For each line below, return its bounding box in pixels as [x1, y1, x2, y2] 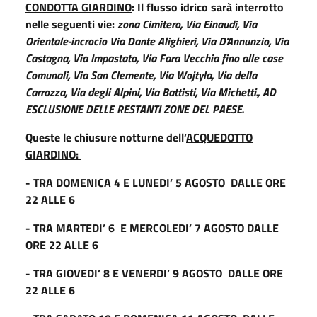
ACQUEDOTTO [186, 128, 253, 146]
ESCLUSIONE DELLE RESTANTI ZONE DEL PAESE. [25, 100, 243, 117]
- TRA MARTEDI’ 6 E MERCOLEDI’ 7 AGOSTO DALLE [25, 219, 279, 236]
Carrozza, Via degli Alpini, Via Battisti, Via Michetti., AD [25, 83, 276, 100]
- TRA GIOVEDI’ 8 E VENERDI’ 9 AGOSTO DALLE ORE [25, 264, 283, 282]
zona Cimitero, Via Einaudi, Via [117, 15, 257, 33]
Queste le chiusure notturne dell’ [25, 128, 186, 146]
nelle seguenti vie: [25, 15, 117, 33]
